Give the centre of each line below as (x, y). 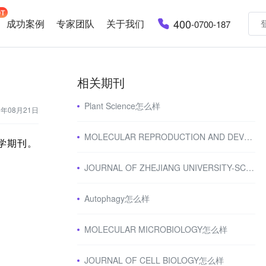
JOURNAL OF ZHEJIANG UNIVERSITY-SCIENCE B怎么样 (250, 167)
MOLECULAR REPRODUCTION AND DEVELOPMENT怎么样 (248, 137)
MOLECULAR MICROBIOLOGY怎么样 (156, 229)
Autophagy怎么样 (117, 198)
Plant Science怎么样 (122, 106)
